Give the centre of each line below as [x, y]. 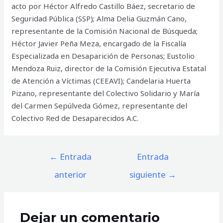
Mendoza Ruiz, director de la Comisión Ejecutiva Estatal [109, 68]
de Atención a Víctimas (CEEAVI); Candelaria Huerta [101, 80]
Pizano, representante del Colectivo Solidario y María [106, 93]
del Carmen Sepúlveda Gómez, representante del [100, 105]
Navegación [49, 152]
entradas [44, 177]
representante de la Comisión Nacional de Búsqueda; [105, 31]
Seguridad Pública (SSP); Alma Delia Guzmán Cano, [99, 18]
